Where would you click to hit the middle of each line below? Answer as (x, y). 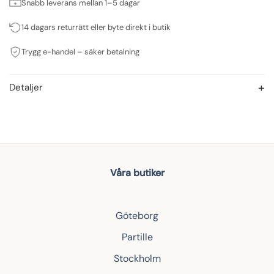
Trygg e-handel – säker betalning (80, 51)
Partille (137, 237)
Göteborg (137, 215)
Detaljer (26, 87)
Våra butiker (137, 172)
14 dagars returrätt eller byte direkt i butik (96, 27)
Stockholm (137, 258)
